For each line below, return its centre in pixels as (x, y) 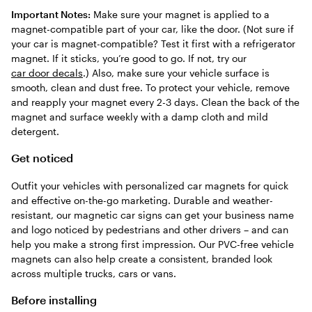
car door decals (47, 73)
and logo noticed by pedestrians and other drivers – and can (150, 229)
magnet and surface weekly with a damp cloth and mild (140, 117)
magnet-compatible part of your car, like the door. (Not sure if (153, 29)
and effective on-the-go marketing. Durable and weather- (142, 200)
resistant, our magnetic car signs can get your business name (153, 214)
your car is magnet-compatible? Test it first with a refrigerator (153, 44)
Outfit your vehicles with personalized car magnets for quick (150, 185)
